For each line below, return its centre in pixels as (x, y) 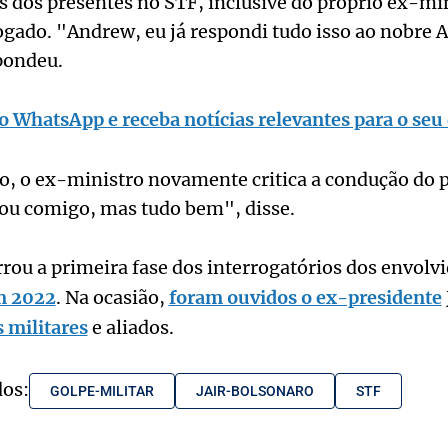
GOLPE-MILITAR (101, 391)
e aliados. (130, 328)
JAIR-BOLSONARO (254, 391)
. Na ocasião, (112, 298)
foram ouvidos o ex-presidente (305, 298)
